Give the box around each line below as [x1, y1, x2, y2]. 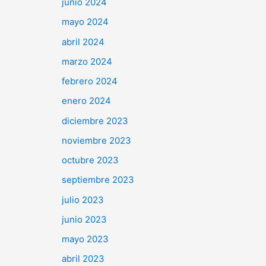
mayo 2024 [62, 16, 109, 28]
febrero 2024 [62, 75, 118, 87]
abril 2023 [62, 253, 104, 265]
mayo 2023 [62, 233, 109, 245]
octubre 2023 [62, 154, 119, 166]
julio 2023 [62, 194, 104, 205]
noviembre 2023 [62, 134, 131, 146]
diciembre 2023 [62, 115, 128, 126]
